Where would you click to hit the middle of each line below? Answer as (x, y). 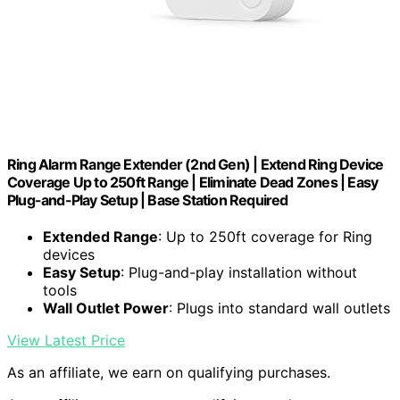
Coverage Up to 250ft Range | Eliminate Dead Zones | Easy (193, 182)
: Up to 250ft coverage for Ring (265, 237)
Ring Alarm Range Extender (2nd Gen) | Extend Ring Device (196, 164)
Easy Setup (82, 273)
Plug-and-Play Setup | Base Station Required (148, 200)
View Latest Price (66, 341)
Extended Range (100, 237)
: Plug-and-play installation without (239, 273)
